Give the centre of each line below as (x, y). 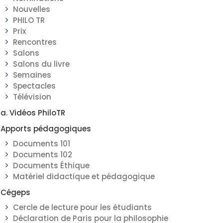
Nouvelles (32, 9)
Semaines (32, 75)
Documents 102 (43, 155)
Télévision (32, 97)
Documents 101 (42, 144)
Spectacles (34, 86)
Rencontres (35, 42)
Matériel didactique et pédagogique (84, 176)
